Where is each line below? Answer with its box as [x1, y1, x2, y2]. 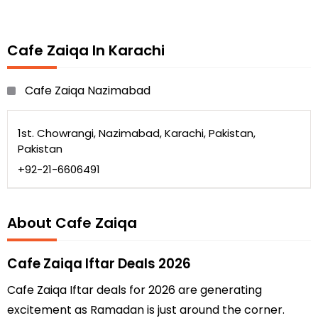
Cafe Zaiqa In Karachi [7, 40, 165, 61]
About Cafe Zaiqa [7, 213, 137, 234]
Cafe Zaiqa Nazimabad [25, 82, 150, 99]
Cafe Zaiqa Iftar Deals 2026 [7, 254, 191, 274]
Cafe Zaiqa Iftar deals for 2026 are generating [7, 282, 262, 299]
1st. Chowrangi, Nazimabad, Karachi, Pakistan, [18, 126, 256, 141]
